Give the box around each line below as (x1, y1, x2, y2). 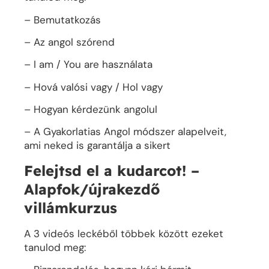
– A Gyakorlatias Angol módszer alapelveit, (24, 125, 226, 139)
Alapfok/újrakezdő (24, 180, 160, 198)
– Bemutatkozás (24, 13, 101, 26)
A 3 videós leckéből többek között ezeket (24, 226, 223, 240)
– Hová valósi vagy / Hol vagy (24, 80, 163, 94)
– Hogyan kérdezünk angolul (24, 103, 157, 116)
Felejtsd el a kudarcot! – (24, 161, 199, 180)
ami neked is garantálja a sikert (24, 139, 171, 153)
